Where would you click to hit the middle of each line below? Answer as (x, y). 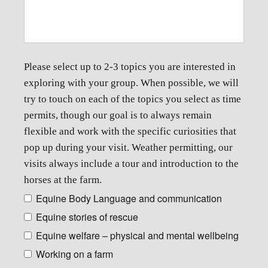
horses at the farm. (63, 180)
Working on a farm (74, 254)
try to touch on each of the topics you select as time (133, 99)
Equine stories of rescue (87, 217)
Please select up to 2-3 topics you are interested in (130, 67)
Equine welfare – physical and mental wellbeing (137, 235)
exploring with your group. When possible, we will (131, 83)
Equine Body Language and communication (129, 198)
